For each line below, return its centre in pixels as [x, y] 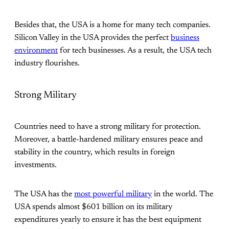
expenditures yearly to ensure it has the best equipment [108, 220]
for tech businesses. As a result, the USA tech [135, 51]
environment [36, 51]
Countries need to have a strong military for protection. [108, 127]
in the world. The [182, 194]
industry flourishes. [47, 64]
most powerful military [113, 194]
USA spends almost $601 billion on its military [93, 207]
